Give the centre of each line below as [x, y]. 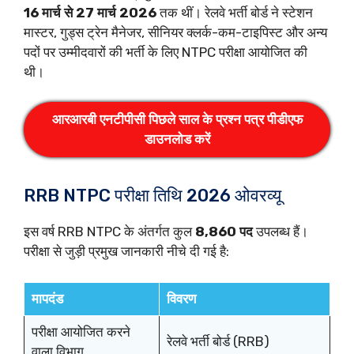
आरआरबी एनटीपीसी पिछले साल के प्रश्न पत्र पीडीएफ [177, 119]
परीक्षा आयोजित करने [81, 331]
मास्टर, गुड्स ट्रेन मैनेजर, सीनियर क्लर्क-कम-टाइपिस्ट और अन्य [175, 32]
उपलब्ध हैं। [281, 232]
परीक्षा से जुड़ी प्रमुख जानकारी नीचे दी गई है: [126, 251]
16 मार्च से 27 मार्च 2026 [90, 12]
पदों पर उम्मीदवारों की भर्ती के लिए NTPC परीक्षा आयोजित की [166, 52]
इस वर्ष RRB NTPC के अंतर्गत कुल [109, 232]
